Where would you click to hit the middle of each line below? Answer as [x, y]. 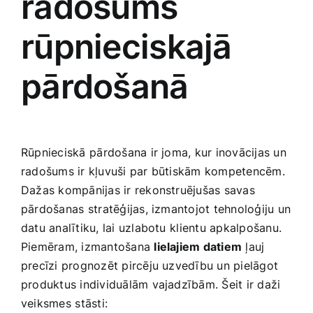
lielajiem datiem [198, 246]
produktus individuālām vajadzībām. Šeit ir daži [151, 284]
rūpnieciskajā [126, 46]
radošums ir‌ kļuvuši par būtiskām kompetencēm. [153, 171]
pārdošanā [105, 86]
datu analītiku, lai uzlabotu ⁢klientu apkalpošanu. [151, 227]
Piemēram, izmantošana [88, 246]
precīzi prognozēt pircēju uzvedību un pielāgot [150, 265]
